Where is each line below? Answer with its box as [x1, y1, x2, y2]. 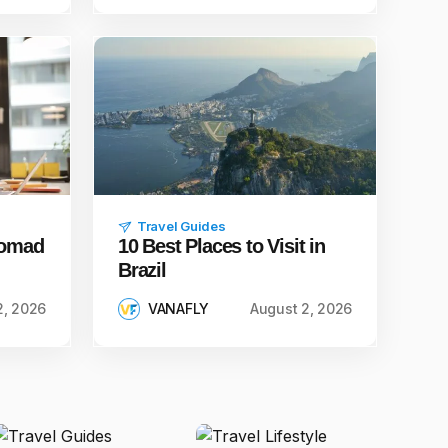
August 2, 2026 [249, 300, 352, 317]
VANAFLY [148, 300, 210, 317]
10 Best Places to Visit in [118, 235, 325, 257]
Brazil [118, 259, 166, 281]
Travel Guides [137, 218, 226, 234]
